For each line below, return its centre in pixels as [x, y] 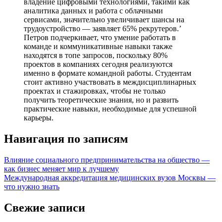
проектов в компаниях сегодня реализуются [98, 64]
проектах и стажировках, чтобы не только [95, 91]
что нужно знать [32, 186]
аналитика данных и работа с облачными [93, 11]
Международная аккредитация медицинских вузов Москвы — [110, 177]
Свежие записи [45, 207]
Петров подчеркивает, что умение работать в [100, 38]
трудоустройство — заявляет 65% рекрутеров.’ [102, 29]
